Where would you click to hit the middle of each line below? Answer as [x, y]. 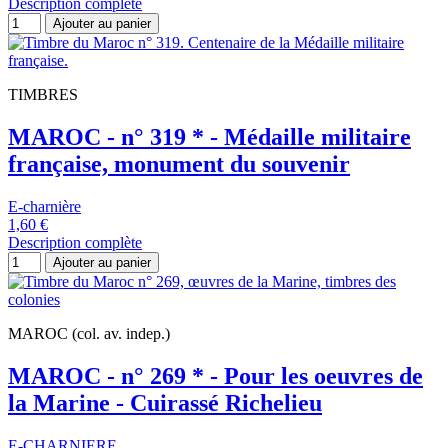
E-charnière [44, 206]
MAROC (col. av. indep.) [89, 333]
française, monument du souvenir [179, 163]
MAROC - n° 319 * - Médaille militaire [209, 136]
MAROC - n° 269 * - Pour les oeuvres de [215, 375]
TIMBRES [43, 95]
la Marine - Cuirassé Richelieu [165, 402]
